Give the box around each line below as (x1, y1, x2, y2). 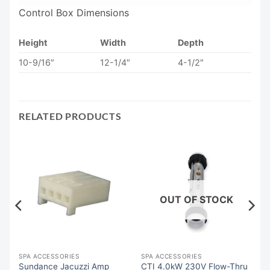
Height (19, 37, 48, 48)
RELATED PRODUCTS (19, 110, 122, 122)
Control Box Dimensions (19, 7, 129, 19)
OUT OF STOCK (159, 193, 233, 206)
